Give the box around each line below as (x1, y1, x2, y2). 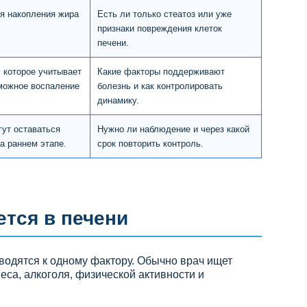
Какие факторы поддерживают (97, 66, 225, 77)
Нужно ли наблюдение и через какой (97, 123, 249, 134)
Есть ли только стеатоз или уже (97, 8, 232, 19)
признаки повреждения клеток (97, 23, 222, 34)
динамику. (97, 95, 139, 106)
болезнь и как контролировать (97, 80, 223, 91)
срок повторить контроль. (97, 138, 204, 149)
